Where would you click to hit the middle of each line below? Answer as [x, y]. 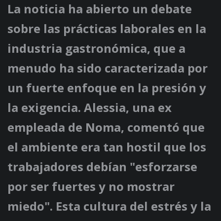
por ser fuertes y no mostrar [91, 186]
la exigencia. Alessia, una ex [90, 108]
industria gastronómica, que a [96, 48]
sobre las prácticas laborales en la [107, 29]
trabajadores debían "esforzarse [102, 167]
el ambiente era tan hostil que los [107, 147]
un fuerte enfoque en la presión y [107, 88]
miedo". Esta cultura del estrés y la [109, 206]
